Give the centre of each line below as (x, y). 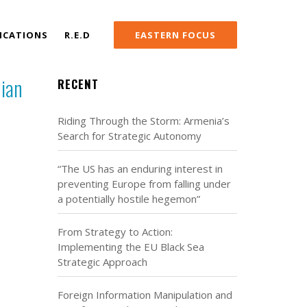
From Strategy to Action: (115, 232)
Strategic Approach (102, 262)
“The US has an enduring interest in (140, 169)
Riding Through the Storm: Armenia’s (143, 121)
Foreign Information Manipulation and (145, 295)
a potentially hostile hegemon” (128, 199)
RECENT (78, 84)
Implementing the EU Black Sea (131, 247)
